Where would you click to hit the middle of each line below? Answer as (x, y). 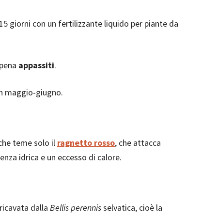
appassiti (36, 65)
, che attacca (138, 143)
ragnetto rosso (86, 143)
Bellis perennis (76, 208)
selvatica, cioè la (132, 208)
